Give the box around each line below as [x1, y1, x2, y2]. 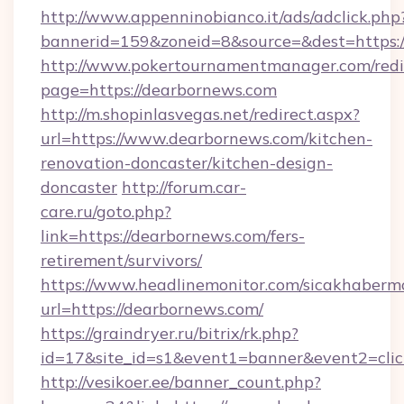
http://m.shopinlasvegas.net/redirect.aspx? [41, 104, 360, 124]
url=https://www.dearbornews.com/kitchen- [41, 128, 372, 149]
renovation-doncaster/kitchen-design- [41, 152, 333, 173]
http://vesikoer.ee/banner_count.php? [41, 372, 321, 392]
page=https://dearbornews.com [41, 79, 277, 100]
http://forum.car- [122, 177, 246, 197]
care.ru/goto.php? [41, 201, 171, 222]
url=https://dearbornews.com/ [41, 298, 263, 319]
